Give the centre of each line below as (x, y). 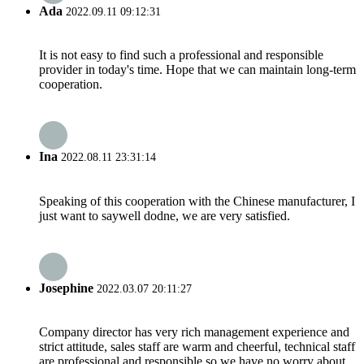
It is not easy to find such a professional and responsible (181, 55)
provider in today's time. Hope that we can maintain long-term (197, 70)
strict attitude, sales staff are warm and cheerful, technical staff (197, 347)
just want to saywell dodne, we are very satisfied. (165, 215)
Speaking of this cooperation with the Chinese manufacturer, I (197, 201)
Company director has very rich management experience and (194, 332)
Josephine (66, 288)
